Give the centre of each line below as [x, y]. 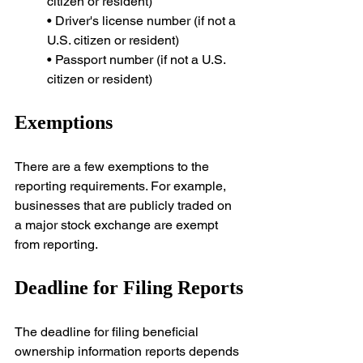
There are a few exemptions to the [113, 167]
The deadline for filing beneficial [108, 332]
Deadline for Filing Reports [129, 288]
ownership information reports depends [128, 352]
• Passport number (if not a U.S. [138, 60]
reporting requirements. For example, [122, 186]
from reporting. [56, 245]
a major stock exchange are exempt [118, 225]
